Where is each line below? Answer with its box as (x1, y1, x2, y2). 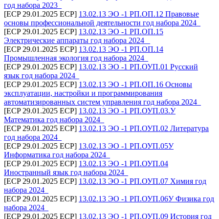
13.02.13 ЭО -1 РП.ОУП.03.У (79, 106, 175, 115)
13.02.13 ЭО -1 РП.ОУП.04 (79, 159, 168, 168)
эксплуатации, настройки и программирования (4, 88, 162, 97)
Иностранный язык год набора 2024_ (4, 168, 128, 176)
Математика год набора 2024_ (4, 115, 104, 124)
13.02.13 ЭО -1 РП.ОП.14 (79, 44, 163, 53)
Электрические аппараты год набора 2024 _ (4, 36, 150, 44)
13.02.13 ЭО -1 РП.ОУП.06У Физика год (79, 194, 214, 203)
